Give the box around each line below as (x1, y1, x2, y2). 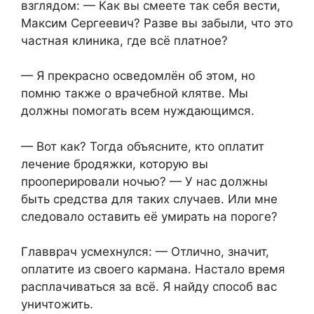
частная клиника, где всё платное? (21, 33, 228, 48)
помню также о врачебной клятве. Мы (21, 86, 248, 101)
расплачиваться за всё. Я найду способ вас (21, 280, 277, 294)
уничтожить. (21, 297, 93, 312)
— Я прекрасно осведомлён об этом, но (21, 69, 255, 83)
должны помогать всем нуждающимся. (21, 104, 254, 118)
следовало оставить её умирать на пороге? (21, 209, 278, 224)
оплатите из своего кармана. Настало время (21, 262, 285, 277)
